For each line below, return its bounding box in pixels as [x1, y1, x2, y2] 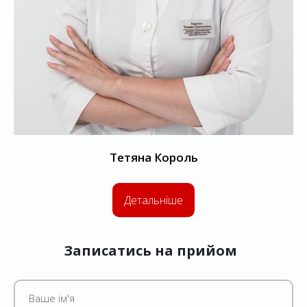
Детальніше [124, 192, 183, 208]
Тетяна [109, 149, 151, 165]
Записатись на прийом [63, 241, 237, 260]
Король [151, 149, 198, 165]
